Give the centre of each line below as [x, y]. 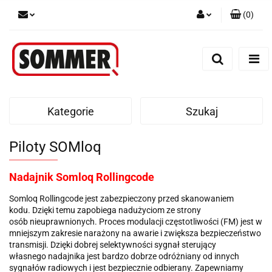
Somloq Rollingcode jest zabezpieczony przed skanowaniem [121, 198]
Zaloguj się [192, 47]
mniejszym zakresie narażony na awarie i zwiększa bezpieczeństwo [135, 233]
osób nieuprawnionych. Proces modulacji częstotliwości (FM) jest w [136, 221]
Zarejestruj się [186, 65]
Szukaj [202, 111]
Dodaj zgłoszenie [180, 83]
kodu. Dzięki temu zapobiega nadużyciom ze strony [105, 210]
